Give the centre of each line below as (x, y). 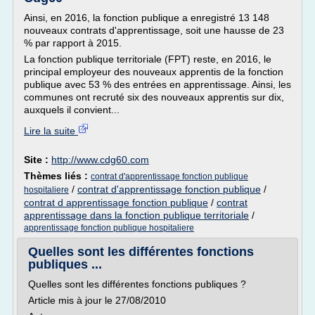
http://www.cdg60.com (100, 160)
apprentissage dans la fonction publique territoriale (136, 215)
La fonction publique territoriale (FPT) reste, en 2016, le (148, 59)
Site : (38, 160)
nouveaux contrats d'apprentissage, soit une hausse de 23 (154, 30)
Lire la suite (51, 131)
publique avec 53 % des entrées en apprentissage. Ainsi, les (157, 84)
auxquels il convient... (72, 110)
